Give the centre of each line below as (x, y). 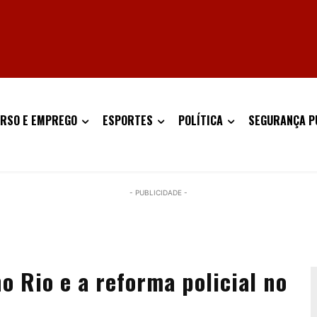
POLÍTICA (201, 120)
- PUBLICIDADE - (158, 192)
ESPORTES (128, 120)
